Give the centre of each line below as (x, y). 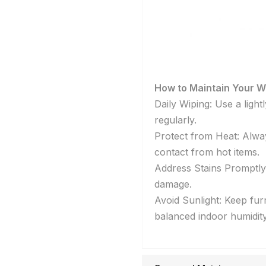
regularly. (175, 120)
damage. (173, 184)
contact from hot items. (207, 152)
